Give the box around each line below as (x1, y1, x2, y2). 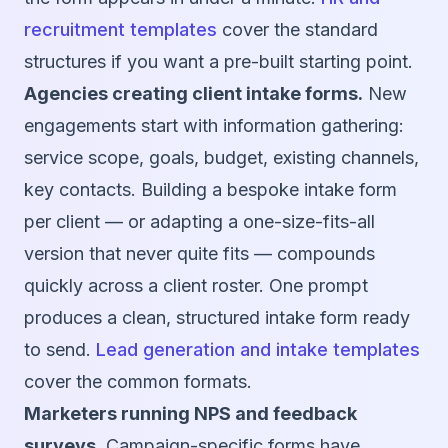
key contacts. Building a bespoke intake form (24, 179, 397, 201)
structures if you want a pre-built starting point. (24, 51, 413, 73)
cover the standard (217, 19, 378, 41)
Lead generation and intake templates (96, 339, 420, 361)
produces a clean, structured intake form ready (24, 307, 410, 329)
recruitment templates (24, 19, 217, 41)
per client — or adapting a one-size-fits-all (24, 211, 375, 233)
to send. (24, 339, 96, 361)
